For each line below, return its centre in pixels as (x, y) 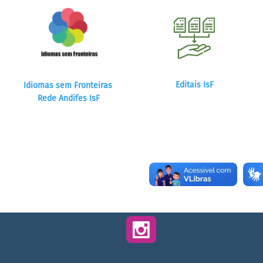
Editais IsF (194, 85)
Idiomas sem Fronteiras (69, 86)
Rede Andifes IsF (69, 99)
